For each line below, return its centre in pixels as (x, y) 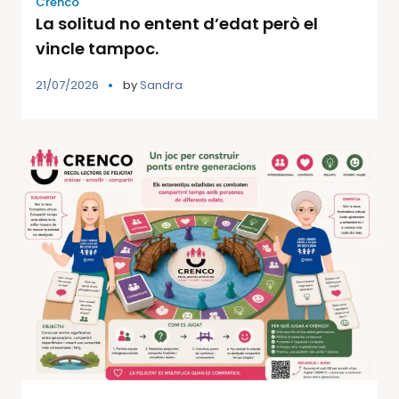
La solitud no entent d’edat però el (177, 23)
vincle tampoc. (97, 48)
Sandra (161, 85)
